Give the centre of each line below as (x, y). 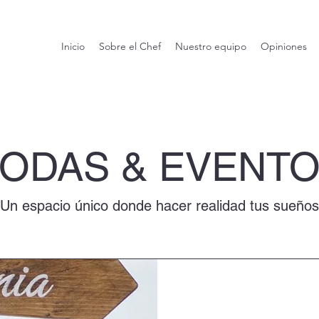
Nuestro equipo (211, 46)
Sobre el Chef (130, 46)
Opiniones (284, 46)
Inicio (73, 46)
